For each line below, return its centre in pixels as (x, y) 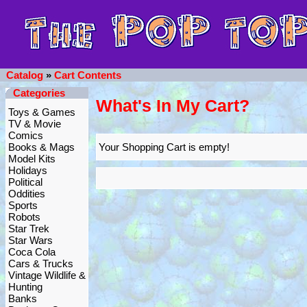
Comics (26, 135)
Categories (39, 93)
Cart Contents (88, 75)
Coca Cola (32, 252)
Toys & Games (42, 112)
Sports (23, 205)
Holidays (28, 170)
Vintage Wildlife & (47, 275)
